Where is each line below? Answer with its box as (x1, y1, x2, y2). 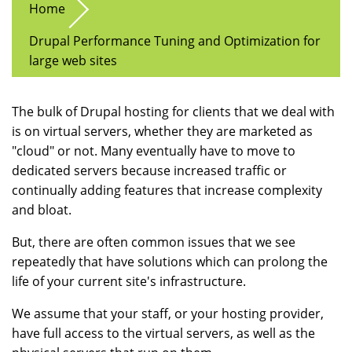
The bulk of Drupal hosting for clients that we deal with (12, 103, 335, 121)
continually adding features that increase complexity (12, 181, 322, 200)
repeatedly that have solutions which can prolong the (12, 253, 328, 271)
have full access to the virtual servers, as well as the (12, 324, 315, 343)
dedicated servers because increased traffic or (12, 162, 287, 180)
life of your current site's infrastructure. (12, 273, 246, 291)
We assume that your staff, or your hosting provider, (12, 305, 324, 323)
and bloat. (12, 201, 71, 219)
